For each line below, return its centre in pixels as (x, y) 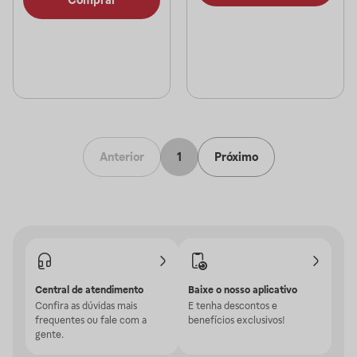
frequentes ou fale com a (91, 320)
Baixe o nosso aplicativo (243, 290)
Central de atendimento (89, 290)
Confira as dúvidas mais (86, 306)
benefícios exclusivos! (237, 320)
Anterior (122, 157)
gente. (49, 335)
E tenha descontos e (233, 306)
